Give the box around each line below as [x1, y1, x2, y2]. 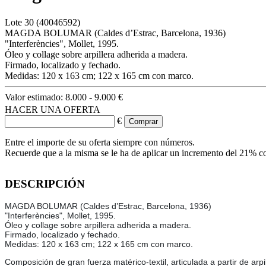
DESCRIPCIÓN [5, 177, 85, 190]
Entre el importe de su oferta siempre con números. [5, 137, 195, 147]
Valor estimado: [5, 91, 65, 102]
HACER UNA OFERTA [5, 104, 100, 115]
